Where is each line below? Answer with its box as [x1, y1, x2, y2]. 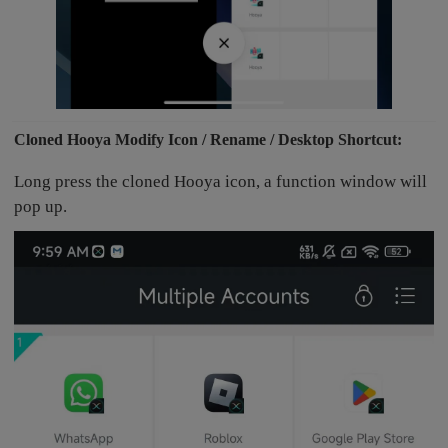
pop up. [14, 196, 68, 216]
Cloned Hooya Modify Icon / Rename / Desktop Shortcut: [14, 130, 403, 148]
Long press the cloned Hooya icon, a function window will [14, 171, 428, 191]
